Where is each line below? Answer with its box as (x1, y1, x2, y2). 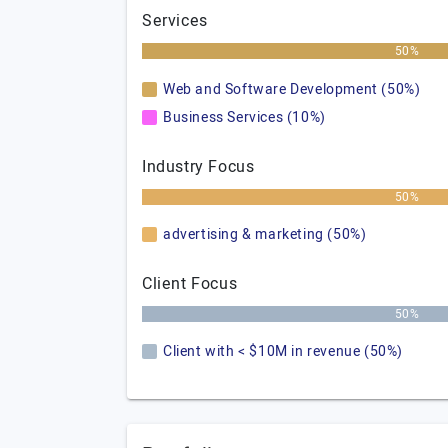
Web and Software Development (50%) (163, 79, 421, 100)
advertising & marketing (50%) (163, 224, 367, 245)
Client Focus (142, 272, 238, 296)
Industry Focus (142, 155, 255, 179)
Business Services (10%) (163, 107, 326, 128)
